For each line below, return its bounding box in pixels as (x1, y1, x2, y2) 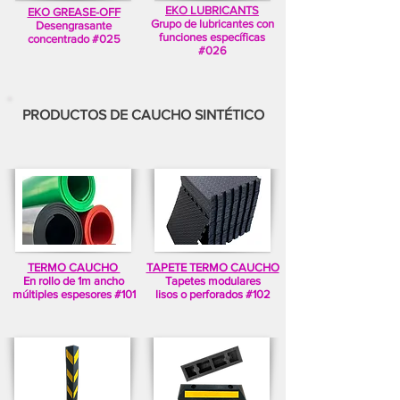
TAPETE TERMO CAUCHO (146, 261, 279, 274)
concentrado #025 (27, 32, 121, 46)
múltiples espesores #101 (12, 287, 136, 301)
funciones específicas (159, 30, 265, 44)
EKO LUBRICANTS (165, 4, 259, 17)
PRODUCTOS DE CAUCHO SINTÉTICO (21, 107, 264, 122)
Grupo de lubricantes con (150, 17, 274, 30)
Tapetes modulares (164, 274, 261, 287)
